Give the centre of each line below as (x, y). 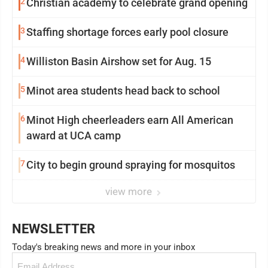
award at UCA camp (74, 136)
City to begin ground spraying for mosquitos (131, 165)
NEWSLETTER (54, 229)
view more (130, 192)
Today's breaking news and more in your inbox (103, 247)
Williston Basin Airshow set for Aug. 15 (119, 62)
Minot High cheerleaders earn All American (130, 120)
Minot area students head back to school (123, 91)
